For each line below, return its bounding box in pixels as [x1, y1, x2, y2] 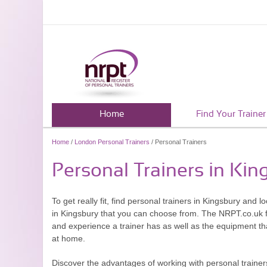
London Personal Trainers [74, 138, 150, 145]
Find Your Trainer [195, 110, 266, 119]
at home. [52, 234, 85, 243]
